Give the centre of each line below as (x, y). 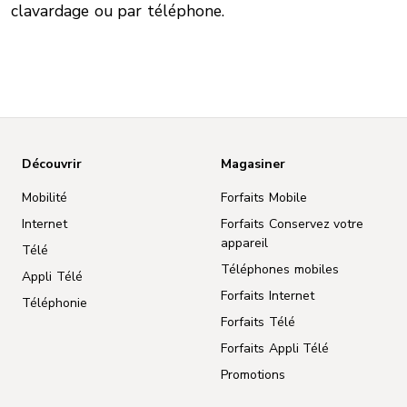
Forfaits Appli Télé (275, 348)
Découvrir (52, 164)
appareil (245, 243)
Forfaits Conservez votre (293, 223)
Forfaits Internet (268, 295)
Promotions (253, 374)
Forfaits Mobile (264, 197)
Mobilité (45, 197)
